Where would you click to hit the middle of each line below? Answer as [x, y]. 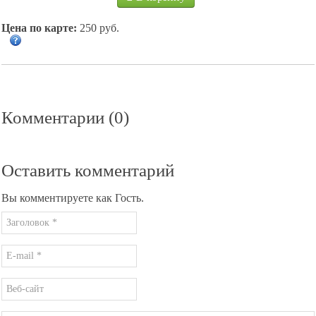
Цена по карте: [39, 28]
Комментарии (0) [65, 117]
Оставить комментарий [88, 170]
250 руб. [98, 28]
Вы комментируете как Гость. [73, 197]
